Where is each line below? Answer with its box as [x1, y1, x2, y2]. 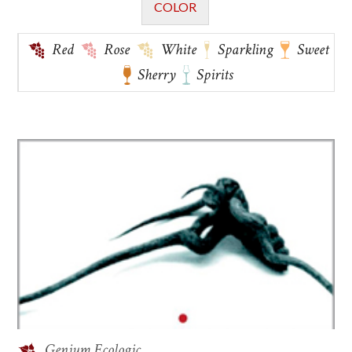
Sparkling [217, 39, 273, 60]
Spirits [196, 64, 233, 86]
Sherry [137, 64, 177, 86]
